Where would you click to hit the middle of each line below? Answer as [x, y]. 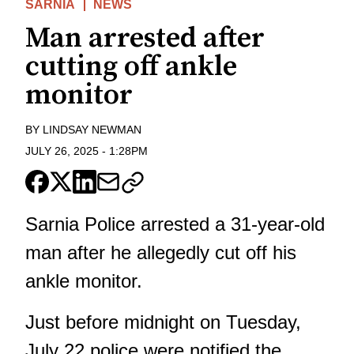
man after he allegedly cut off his [161, 252]
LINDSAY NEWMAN [92, 130]
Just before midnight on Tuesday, [163, 322]
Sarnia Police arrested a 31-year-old [175, 224]
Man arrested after [145, 39]
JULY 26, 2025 [62, 151]
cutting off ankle [131, 67]
